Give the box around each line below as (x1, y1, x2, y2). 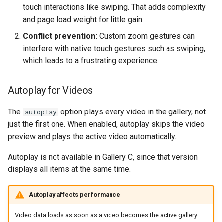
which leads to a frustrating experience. (23, 55, 159, 65)
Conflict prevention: (23, 31, 97, 41)
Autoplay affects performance (28, 191, 120, 199)
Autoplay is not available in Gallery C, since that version (8, 152, 198, 162)
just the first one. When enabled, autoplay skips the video (8, 119, 205, 129)
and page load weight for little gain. (23, 14, 144, 24)
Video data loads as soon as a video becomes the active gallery (14, 211, 197, 219)
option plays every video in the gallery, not (58, 107, 206, 116)
